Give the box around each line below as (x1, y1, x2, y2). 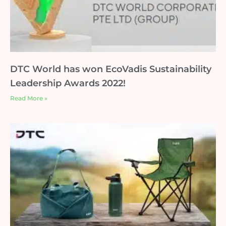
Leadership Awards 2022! (10, 78, 126, 89)
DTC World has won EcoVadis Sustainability (10, 64, 211, 75)
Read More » (10, 94, 47, 102)
